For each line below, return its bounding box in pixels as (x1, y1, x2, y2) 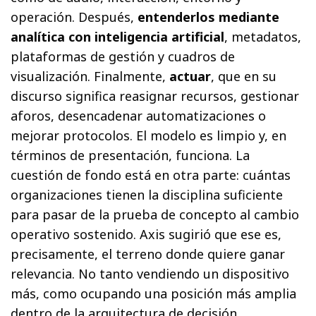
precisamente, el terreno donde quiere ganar (11, 245, 286, 262)
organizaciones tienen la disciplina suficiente (11, 186, 284, 203)
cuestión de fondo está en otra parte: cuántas (11, 166, 291, 183)
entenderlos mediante (138, 8, 280, 25)
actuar (169, 67, 212, 85)
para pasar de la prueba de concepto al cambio (11, 205, 300, 223)
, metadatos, (224, 28, 302, 45)
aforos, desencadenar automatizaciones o (11, 107, 267, 124)
